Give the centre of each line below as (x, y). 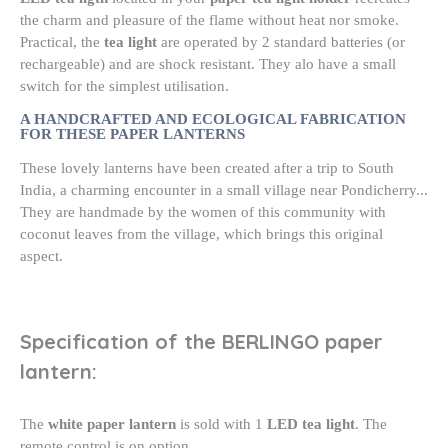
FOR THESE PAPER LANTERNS (132, 133)
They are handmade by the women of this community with (203, 211)
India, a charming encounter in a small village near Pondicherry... (224, 189)
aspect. (41, 255)
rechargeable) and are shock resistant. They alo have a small (208, 63)
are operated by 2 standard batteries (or (281, 41)
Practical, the (62, 41)
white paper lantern (112, 424)
